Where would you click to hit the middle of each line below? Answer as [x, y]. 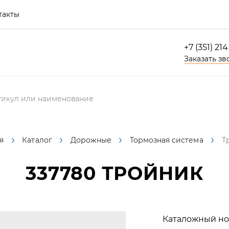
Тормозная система [166, 140]
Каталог [37, 140]
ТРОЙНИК [150, 173]
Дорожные [91, 140]
